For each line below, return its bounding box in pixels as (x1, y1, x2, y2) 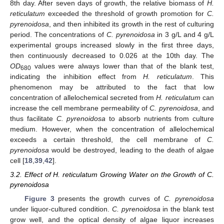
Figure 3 (24, 194, 54, 202)
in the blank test (160, 204, 214, 213)
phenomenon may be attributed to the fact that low (10, 83, 214, 91)
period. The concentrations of (10, 30, 106, 39)
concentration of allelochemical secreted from (10, 93, 156, 102)
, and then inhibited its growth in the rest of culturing (49, 20, 214, 28)
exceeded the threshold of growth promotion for (45, 9, 207, 18)
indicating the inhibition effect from (10, 72, 143, 81)
